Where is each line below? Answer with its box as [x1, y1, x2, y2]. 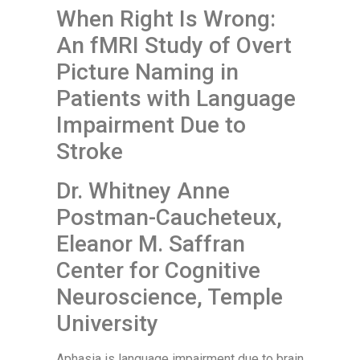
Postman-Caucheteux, [56, 204, 282, 231]
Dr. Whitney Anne [56, 178, 230, 204]
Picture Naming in [56, 59, 239, 85]
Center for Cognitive [56, 257, 260, 284]
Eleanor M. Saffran [56, 231, 245, 257]
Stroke [56, 138, 123, 165]
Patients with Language [56, 85, 296, 112]
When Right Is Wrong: [56, 6, 276, 32]
